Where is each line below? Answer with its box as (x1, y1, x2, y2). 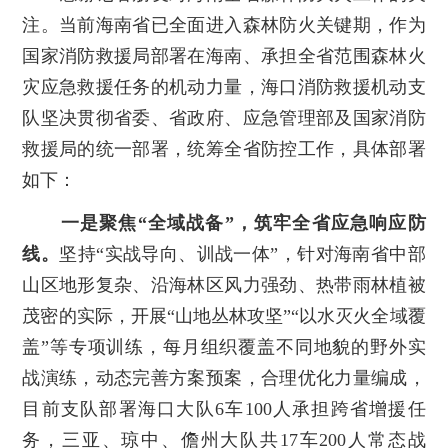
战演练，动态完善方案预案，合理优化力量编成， (22, 368, 426, 389)
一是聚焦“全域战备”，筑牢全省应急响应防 (60, 213, 426, 234)
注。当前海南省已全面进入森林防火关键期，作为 (22, 15, 426, 36)
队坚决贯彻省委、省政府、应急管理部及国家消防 (22, 108, 426, 129)
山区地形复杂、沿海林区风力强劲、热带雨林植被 (22, 275, 426, 296)
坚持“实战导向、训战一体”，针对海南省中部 (59, 244, 426, 265)
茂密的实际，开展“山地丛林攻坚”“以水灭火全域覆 (22, 306, 426, 327)
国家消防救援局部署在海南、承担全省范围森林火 (22, 46, 426, 67)
